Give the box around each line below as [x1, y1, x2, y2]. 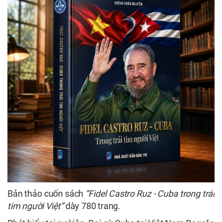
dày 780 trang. [63, 201, 121, 212]
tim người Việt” [7, 201, 64, 212]
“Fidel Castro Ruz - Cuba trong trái [85, 188, 215, 199]
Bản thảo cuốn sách [7, 188, 86, 199]
